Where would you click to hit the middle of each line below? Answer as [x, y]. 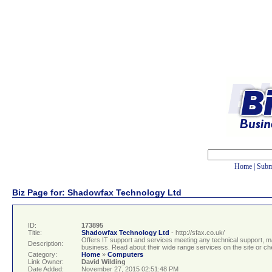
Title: [35, 233]
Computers [125, 255]
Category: [42, 255]
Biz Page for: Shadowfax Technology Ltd [97, 192]
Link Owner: [46, 262]
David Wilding [104, 262]
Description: [46, 244]
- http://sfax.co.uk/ [198, 233]
